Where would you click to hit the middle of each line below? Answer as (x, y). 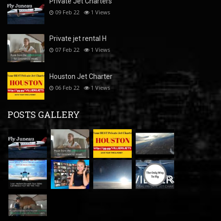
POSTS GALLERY (44, 114)
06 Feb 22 (67, 87)
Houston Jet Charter (81, 76)
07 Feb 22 (67, 50)
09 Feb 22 (67, 12)
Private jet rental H (78, 39)
